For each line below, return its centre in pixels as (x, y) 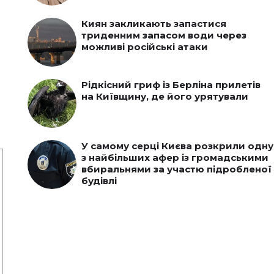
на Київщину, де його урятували (165, 96)
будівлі (99, 181)
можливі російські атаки (144, 47)
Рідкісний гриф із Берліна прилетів (171, 85)
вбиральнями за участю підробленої (176, 169)
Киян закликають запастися (154, 24)
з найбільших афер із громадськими (175, 157)
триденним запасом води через (164, 35)
